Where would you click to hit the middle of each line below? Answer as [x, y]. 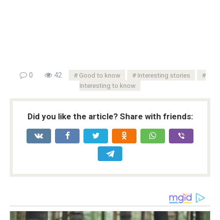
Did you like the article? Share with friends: [110, 117]
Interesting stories [164, 75]
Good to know [99, 75]
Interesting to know [108, 86]
